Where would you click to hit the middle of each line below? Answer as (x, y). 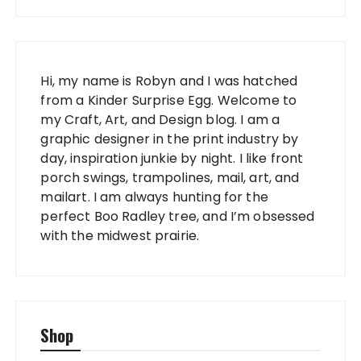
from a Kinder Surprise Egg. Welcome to (169, 101)
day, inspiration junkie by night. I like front (172, 159)
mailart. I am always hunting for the (154, 197)
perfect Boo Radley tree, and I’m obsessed (178, 217)
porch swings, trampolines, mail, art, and (170, 178)
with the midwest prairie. (120, 236)
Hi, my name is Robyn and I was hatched (169, 81)
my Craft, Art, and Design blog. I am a (160, 120)
